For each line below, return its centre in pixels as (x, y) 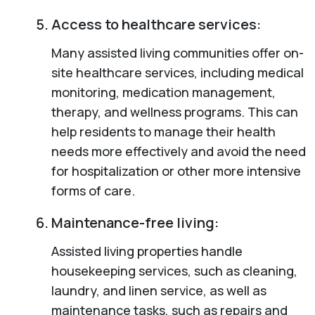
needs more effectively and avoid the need (178, 151)
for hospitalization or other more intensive (176, 171)
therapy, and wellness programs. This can (174, 111)
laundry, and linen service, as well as (159, 290)
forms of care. (93, 190)
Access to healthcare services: (156, 24)
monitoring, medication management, (163, 92)
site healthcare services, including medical (177, 72)
